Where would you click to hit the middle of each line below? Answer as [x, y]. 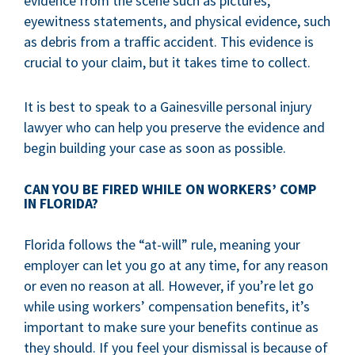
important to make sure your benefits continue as [171, 327]
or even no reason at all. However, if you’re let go [169, 286]
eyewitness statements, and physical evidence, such [177, 21]
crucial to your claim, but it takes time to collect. [167, 62]
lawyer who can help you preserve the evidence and [174, 127]
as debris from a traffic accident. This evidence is [169, 42]
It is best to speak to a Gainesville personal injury [168, 107]
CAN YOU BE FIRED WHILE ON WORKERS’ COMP [170, 189]
